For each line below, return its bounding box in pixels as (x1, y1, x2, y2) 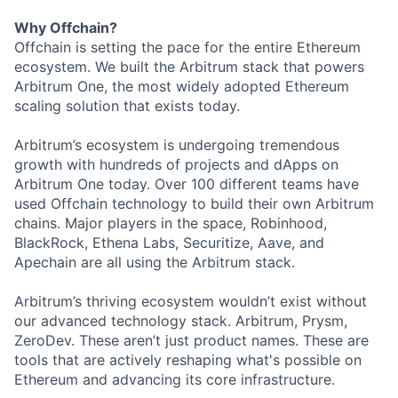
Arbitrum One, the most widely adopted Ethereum (14, 77, 349, 96)
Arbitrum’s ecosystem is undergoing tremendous (14, 136, 339, 155)
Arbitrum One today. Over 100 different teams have (14, 175, 359, 194)
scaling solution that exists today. (14, 97, 240, 115)
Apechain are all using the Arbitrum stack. (14, 253, 295, 272)
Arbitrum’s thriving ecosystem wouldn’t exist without (14, 292, 367, 311)
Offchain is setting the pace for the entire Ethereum (14, 38, 361, 57)
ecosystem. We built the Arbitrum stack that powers (14, 58, 364, 76)
